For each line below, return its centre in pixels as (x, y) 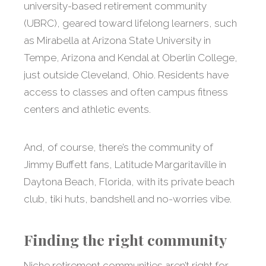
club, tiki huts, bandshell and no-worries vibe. (128, 199)
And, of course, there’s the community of (118, 148)
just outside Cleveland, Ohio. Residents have (126, 75)
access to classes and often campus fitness (126, 92)
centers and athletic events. (87, 110)
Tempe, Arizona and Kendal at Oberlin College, (131, 58)
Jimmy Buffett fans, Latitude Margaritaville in (125, 165)
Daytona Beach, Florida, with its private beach (129, 182)
